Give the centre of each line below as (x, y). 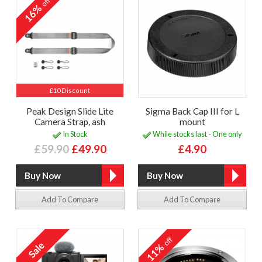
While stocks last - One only (197, 134)
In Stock (75, 134)
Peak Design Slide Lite (70, 111)
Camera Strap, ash (70, 122)
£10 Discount (70, 91)
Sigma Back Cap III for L (192, 111)
